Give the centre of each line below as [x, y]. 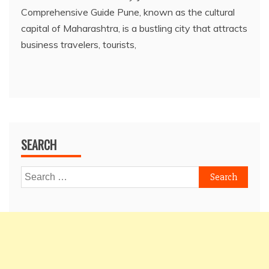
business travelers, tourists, [79, 45]
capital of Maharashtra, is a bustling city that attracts [134, 29]
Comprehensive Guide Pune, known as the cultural [128, 12]
